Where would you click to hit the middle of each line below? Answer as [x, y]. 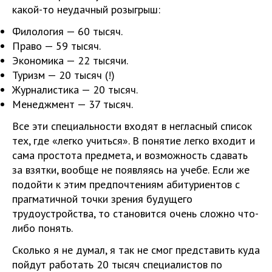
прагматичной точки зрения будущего [102, 199]
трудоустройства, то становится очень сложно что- [135, 213]
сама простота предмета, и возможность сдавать [130, 155]
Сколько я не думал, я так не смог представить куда [136, 250]
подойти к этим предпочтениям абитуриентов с [126, 184]
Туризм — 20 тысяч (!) [63, 75]
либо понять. [42, 228]
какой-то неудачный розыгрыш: [86, 9]
